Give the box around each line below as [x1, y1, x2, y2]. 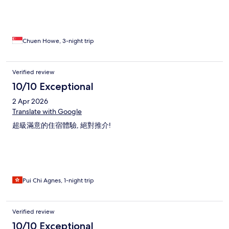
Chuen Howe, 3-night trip [22, 36, 94, 45]
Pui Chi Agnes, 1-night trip [22, 176, 94, 185]
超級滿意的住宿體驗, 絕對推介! [12, 120, 111, 130]
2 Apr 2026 [12, 96, 48, 106]
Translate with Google [12, 106, 82, 116]
